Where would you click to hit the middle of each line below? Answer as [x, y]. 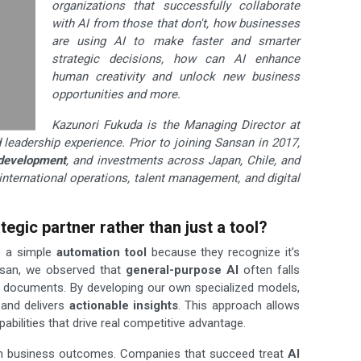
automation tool [101, 253]
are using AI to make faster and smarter [176, 41]
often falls [269, 270]
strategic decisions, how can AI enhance [176, 59]
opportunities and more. [116, 95]
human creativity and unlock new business [176, 77]
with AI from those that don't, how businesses [176, 24]
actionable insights [124, 306]
